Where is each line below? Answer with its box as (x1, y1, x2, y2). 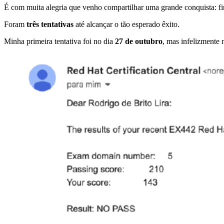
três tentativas (26, 20, 73, 29)
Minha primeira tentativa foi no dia (4, 37, 115, 46)
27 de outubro (115, 37, 162, 46)
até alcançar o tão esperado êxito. (73, 20, 179, 29)
